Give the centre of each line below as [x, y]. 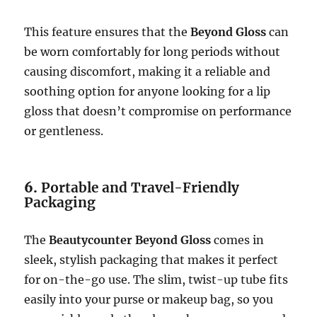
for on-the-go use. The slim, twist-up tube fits [156, 279]
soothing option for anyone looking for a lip [148, 91]
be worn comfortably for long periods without [152, 51]
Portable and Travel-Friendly [140, 187]
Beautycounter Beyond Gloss [130, 240]
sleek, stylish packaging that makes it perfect [151, 259]
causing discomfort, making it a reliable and [148, 71]
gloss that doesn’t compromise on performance [158, 111]
